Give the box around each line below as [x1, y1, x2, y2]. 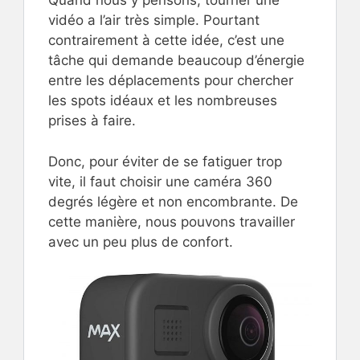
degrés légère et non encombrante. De [48, 193, 298, 210]
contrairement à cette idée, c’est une [48, 32, 284, 48]
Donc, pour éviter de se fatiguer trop [48, 153, 282, 170]
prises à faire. [48, 112, 136, 129]
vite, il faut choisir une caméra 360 [48, 173, 272, 190]
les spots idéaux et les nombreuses [48, 92, 277, 108]
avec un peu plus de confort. [48, 233, 233, 250]
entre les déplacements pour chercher [48, 72, 293, 88]
